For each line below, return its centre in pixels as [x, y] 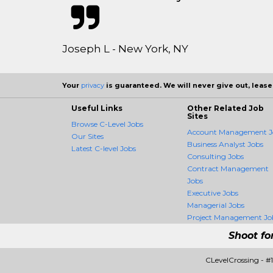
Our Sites [87, 136]
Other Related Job [225, 108]
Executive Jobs [213, 193]
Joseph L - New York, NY [125, 49]
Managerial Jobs [216, 205]
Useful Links [97, 108]
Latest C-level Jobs [104, 148]
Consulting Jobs [215, 156]
